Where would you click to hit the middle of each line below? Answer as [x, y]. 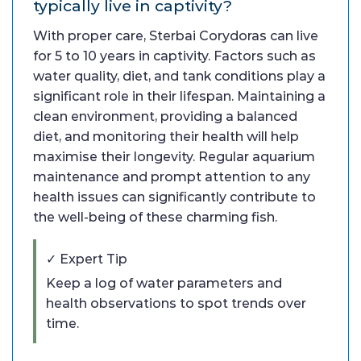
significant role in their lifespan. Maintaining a [179, 96]
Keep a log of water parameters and [164, 283]
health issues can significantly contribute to [174, 197]
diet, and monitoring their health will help [166, 136]
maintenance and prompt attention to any [172, 176]
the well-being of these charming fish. [155, 217]
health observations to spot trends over [176, 303]
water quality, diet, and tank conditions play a [179, 76]
